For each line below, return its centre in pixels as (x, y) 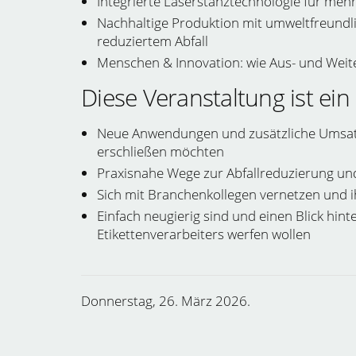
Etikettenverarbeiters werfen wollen (204, 234)
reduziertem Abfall (153, 41)
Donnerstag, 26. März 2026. (166, 301)
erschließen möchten (161, 151)
